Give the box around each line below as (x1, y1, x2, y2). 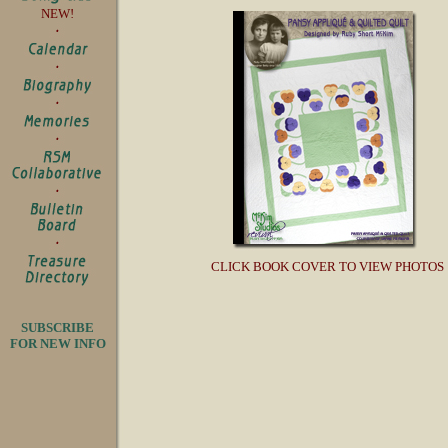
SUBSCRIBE (21, 320, 94, 335)
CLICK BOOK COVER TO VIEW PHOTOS (211, 259, 444, 274)
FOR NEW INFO (9, 336, 106, 351)
